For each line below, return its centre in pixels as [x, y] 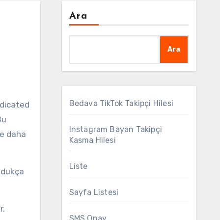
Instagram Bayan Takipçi [116, 129]
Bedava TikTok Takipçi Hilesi [121, 103]
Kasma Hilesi [92, 140]
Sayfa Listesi [94, 192]
